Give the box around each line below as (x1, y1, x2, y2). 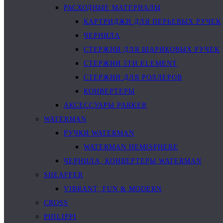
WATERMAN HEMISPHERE (84, 143, 178, 151)
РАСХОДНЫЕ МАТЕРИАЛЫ (64, 4, 161, 11)
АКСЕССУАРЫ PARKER (64, 102, 147, 109)
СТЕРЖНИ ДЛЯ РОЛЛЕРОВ (84, 74, 182, 81)
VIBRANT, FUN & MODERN (64, 185, 162, 193)
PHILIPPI (44, 213, 77, 221)
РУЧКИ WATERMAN (64, 129, 134, 137)
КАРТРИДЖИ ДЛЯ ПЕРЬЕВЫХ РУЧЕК (84, 18, 221, 25)
